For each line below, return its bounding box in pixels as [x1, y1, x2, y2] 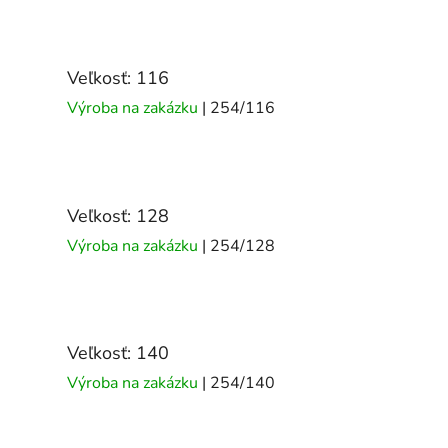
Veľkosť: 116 [67, 66, 169, 91]
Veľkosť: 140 [67, 341, 169, 366]
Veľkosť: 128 [67, 203, 169, 228]
